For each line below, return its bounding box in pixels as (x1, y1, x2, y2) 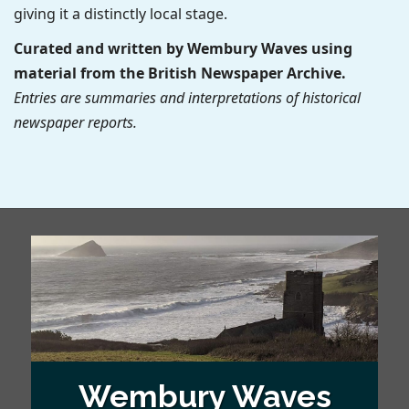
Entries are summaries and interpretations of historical (14, 88, 361, 109)
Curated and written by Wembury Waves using (14, 38, 352, 59)
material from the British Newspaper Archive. (14, 63, 346, 84)
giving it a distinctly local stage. (14, 3, 227, 24)
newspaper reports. (14, 112, 137, 133)
